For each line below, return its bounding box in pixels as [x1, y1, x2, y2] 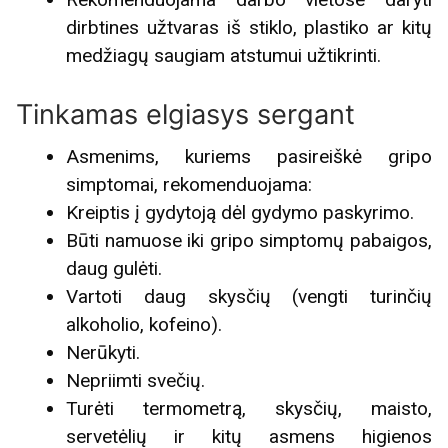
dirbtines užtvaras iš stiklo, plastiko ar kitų [66, 15, 432, 39]
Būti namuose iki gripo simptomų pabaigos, [66, 229, 432, 253]
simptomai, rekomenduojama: [66, 173, 313, 197]
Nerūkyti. [66, 341, 141, 365]
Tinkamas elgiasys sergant [16, 97, 355, 131]
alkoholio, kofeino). [66, 313, 223, 337]
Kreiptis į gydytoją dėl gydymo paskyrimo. [66, 201, 415, 225]
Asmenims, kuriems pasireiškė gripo [66, 145, 432, 169]
